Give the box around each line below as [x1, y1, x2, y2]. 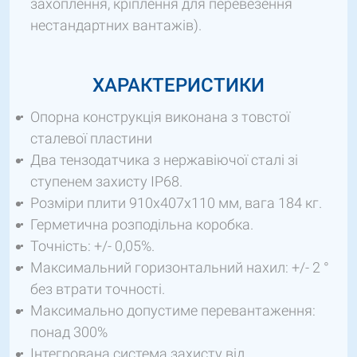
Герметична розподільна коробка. [30, 216, 253, 233]
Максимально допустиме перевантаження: [30, 302, 316, 320]
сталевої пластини [30, 130, 152, 147]
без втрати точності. [30, 280, 165, 298]
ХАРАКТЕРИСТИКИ [92, 74, 265, 97]
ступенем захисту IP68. [30, 173, 182, 190]
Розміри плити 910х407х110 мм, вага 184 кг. [30, 194, 322, 212]
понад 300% [30, 324, 108, 341]
